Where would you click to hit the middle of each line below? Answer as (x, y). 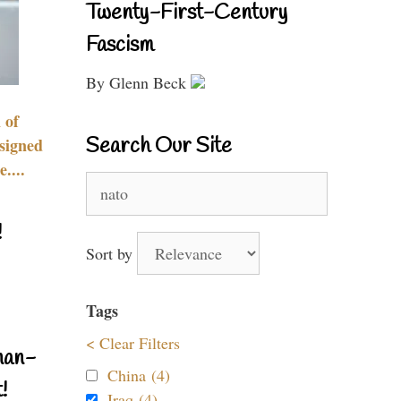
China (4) (139, 375)
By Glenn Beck (138, 82)
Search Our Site (159, 147)
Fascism (120, 46)
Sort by (111, 253)
